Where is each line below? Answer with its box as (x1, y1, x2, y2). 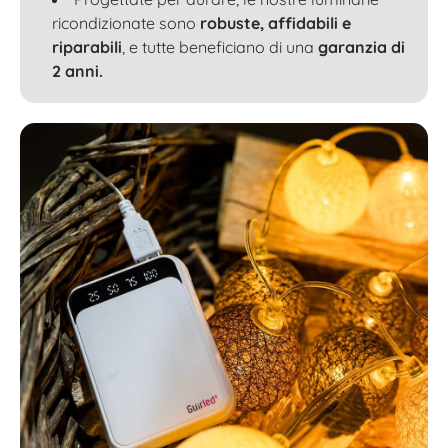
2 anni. (52, 60, 103, 81)
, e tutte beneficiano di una (122, 36, 318, 57)
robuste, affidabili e (200, 12, 351, 33)
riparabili (52, 36, 122, 57)
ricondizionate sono (52, 12, 200, 33)
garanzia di (318, 36, 405, 57)
